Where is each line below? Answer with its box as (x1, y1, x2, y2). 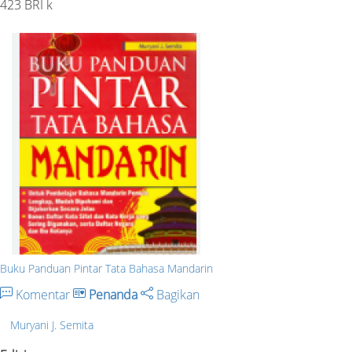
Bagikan (153, 285, 200, 303)
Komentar (13, 285, 73, 303)
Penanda (89, 285, 137, 303)
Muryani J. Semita (10, 317, 93, 332)
